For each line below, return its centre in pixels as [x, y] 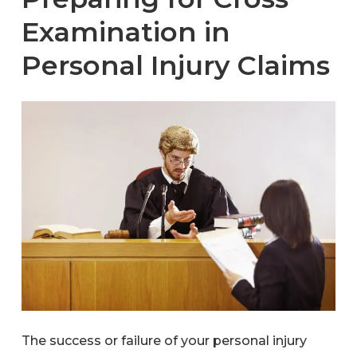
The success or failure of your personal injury [164, 340]
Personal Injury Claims [176, 65]
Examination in [126, 31]
